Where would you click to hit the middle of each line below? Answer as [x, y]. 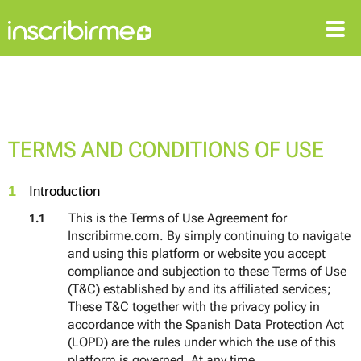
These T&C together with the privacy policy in [193, 307]
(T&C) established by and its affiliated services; [199, 289]
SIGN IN [41, 81]
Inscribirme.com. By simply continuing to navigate [209, 236]
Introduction [65, 191]
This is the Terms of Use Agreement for [176, 218]
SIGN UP [138, 81]
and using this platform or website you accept [196, 254]
